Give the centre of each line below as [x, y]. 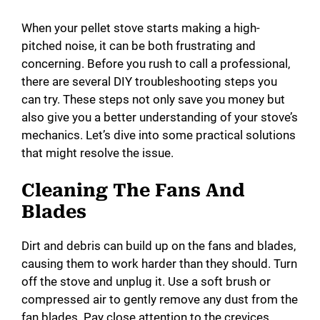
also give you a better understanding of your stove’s [160, 117]
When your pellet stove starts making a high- [141, 27]
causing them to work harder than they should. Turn [159, 264]
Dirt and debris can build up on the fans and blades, [159, 246]
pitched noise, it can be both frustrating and [139, 45]
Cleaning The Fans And [133, 191]
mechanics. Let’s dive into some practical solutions [159, 135]
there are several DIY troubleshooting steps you [149, 81]
